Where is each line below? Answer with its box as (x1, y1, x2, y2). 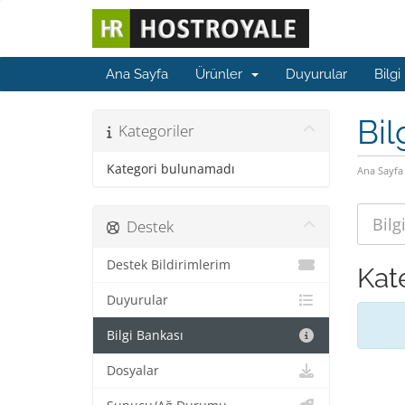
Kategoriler (111, 120, 194, 141)
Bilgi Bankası (107, 327, 184, 344)
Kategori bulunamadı (107, 161, 235, 177)
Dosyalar (107, 363, 159, 379)
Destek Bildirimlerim (107, 257, 231, 273)
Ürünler (195, 66, 250, 82)
